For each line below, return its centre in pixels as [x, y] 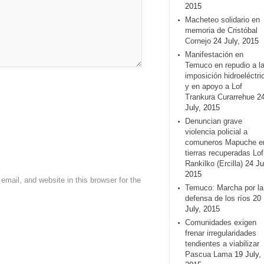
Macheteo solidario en [222, 20]
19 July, [248, 254]
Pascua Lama [209, 254]
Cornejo [198, 41]
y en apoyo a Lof [214, 86]
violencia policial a [216, 132]
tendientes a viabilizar [222, 244]
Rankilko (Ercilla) [214, 164]
